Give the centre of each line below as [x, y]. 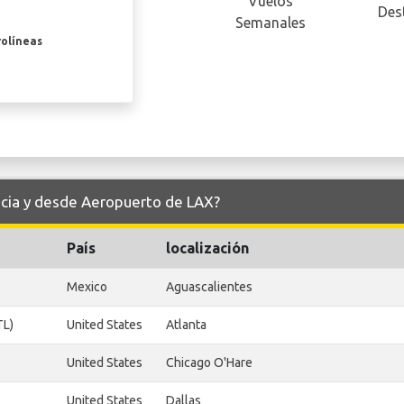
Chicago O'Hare [209, 363]
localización [207, 248]
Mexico [87, 287]
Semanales [270, 23]
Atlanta [186, 325]
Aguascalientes [209, 287]
